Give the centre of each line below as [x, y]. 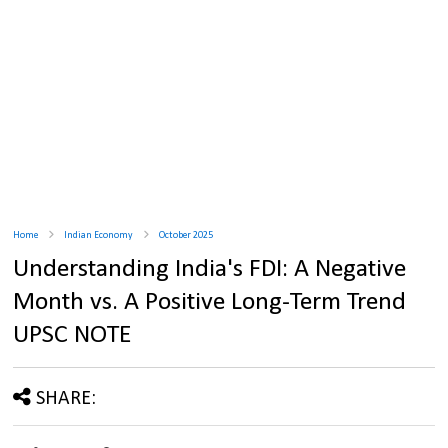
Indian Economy [99, 236]
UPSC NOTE [73, 336]
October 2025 [186, 236]
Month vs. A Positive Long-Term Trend [210, 303]
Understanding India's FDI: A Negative [210, 270]
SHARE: [66, 399]
